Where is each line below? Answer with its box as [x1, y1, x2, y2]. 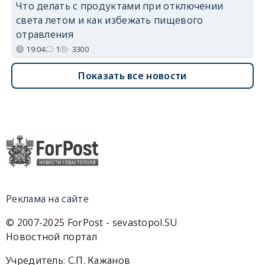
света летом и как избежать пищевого [15, 13, 203, 27]
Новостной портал [6, 230, 97, 243]
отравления [15, 27, 73, 41]
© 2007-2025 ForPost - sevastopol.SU [6, 215, 177, 229]
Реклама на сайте [6, 192, 89, 205]
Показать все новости [78, 69, 187, 82]
